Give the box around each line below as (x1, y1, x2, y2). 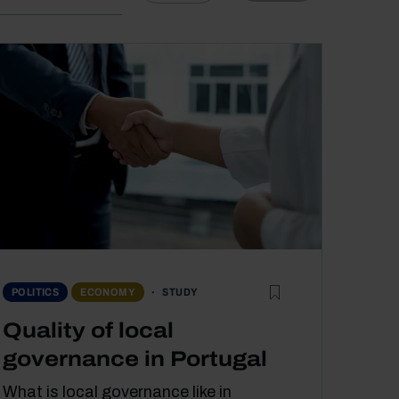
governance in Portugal (3, 346, 267, 370)
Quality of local (3, 318, 174, 342)
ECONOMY (80, 286, 136, 299)
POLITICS (12, 286, 60, 299)
